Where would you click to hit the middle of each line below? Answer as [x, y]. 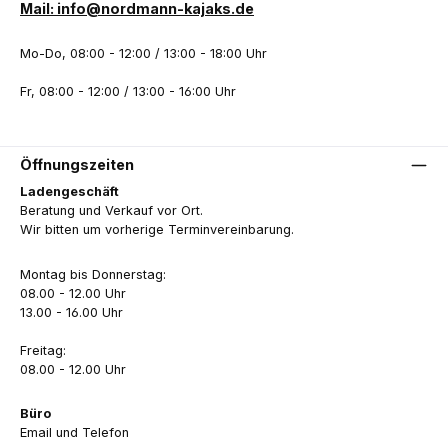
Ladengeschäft [69, 192]
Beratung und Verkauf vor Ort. [111, 211]
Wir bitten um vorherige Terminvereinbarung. [157, 230]
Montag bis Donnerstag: [93, 274]
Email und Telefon [74, 433]
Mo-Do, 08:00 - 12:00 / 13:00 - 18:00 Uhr [143, 54]
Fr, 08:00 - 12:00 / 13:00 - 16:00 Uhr [128, 92]
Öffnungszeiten [77, 164]
